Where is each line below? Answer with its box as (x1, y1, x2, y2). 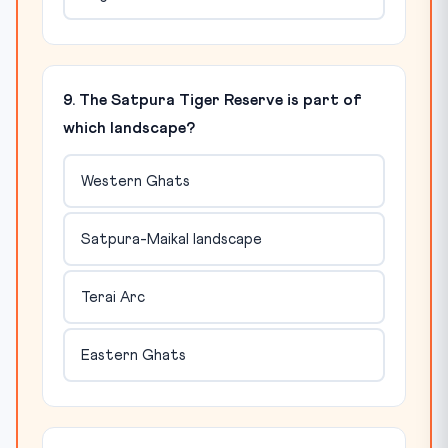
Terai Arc (80, 289, 145, 305)
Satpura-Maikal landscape (80, 231, 262, 247)
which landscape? (63, 120, 195, 136)
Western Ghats (80, 173, 190, 189)
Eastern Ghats (80, 347, 186, 363)
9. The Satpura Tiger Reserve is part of (63, 92, 362, 108)
